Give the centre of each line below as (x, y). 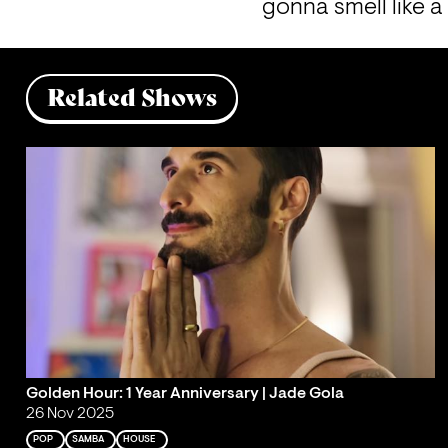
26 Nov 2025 (69, 414)
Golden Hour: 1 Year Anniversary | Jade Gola (184, 394)
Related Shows (131, 97)
